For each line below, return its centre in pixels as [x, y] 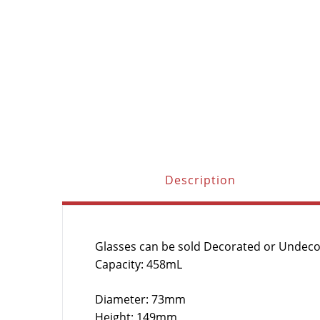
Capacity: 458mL [139, 264]
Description [200, 180]
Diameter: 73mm [140, 299]
